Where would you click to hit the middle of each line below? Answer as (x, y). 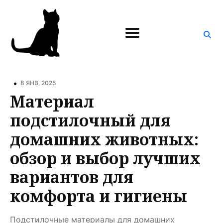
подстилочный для (90, 120)
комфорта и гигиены (99, 196)
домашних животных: (104, 139)
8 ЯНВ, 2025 (38, 83)
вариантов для (72, 177)
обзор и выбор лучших (105, 158)
